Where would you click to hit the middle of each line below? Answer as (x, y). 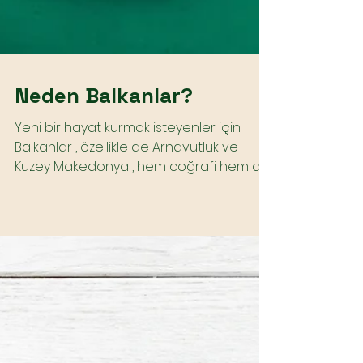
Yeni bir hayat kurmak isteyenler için (128, 283)
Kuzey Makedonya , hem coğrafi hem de (142, 322)
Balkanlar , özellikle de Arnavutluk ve (118, 303)
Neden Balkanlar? (104, 251)
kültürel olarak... (60, 342)
